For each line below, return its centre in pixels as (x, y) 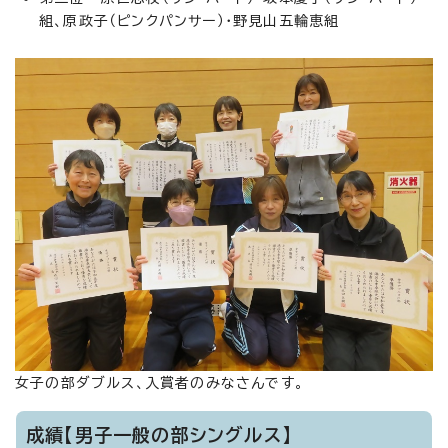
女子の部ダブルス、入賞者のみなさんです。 (159, 382)
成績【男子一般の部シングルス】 (159, 434)
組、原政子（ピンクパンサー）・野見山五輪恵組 (189, 20)
